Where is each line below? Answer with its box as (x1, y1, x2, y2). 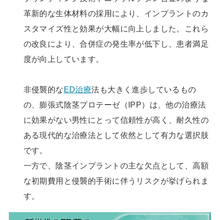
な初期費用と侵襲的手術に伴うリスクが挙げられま (23, 176, 209, 186)
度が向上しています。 (23, 55, 104, 64)
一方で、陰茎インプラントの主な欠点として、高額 (23, 161, 209, 170)
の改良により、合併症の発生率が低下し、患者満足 (23, 39, 209, 49)
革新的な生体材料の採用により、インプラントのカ (23, 9, 209, 18)
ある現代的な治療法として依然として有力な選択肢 (23, 131, 209, 140)
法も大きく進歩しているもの (91, 85, 196, 94)
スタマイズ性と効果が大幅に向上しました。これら (23, 24, 209, 33)
